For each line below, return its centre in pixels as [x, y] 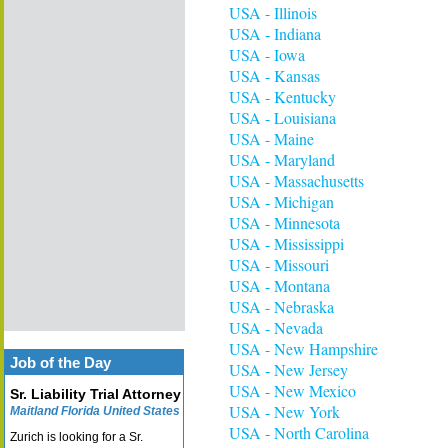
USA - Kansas [274, 75]
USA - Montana [279, 285]
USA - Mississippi [286, 243]
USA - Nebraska [281, 306]
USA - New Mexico [292, 390]
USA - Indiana [275, 33]
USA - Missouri [279, 264]
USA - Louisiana [282, 117]
